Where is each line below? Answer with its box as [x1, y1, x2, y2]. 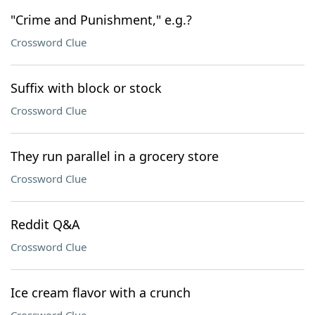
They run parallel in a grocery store [11, 148, 219, 165]
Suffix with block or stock [11, 79, 162, 96]
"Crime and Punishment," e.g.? [11, 11, 192, 28]
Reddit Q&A [11, 216, 80, 233]
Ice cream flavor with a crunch [11, 284, 191, 301]
